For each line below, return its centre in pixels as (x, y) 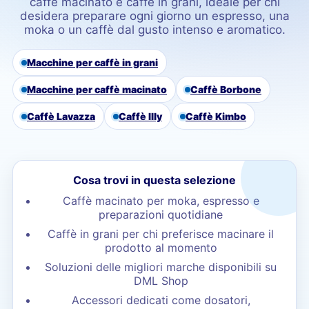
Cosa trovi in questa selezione (154, 180)
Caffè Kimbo (216, 116)
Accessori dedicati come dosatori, (161, 300)
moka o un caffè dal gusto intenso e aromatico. (154, 30)
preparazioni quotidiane (161, 215)
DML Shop (161, 281)
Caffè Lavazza (61, 116)
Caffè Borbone (226, 89)
